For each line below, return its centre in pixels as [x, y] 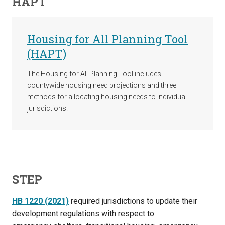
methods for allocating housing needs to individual [107, 97]
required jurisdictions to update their [133, 201]
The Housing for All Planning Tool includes [94, 74]
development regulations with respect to [83, 213]
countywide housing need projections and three [102, 85]
